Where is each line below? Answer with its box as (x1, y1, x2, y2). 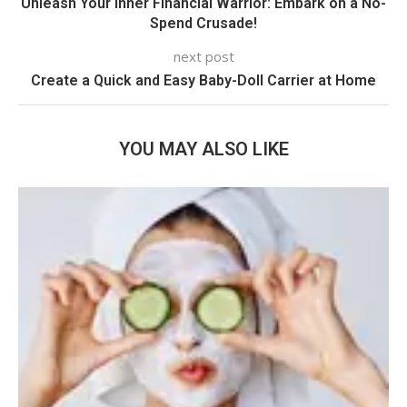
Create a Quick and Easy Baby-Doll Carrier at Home (31, 71, 376, 89)
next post (173, 46, 234, 65)
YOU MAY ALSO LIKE (118, 137, 289, 160)
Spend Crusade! (150, 14, 257, 32)
